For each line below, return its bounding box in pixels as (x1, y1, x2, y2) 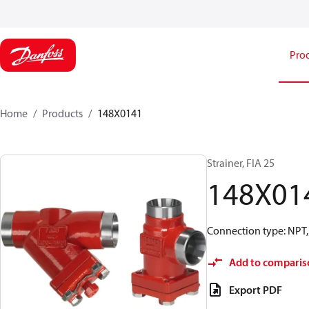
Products (42, 106, 83, 120)
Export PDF (229, 283, 282, 297)
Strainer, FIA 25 (207, 156, 275, 170)
